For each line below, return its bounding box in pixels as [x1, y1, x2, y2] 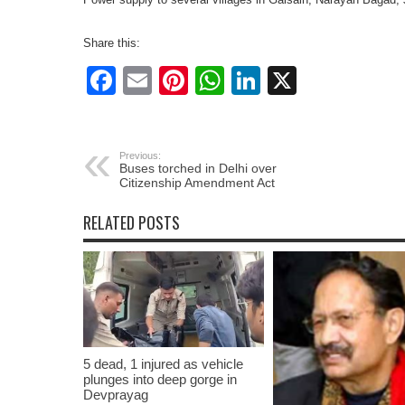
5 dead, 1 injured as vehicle [83, 356, 243, 372]
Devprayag [83, 387, 148, 403]
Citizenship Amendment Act [119, 174, 275, 190]
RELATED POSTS [83, 210, 180, 234]
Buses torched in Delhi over [119, 160, 277, 175]
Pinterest [188, 63, 303, 97]
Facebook [116, 63, 244, 97]
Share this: [83, 35, 140, 50]
